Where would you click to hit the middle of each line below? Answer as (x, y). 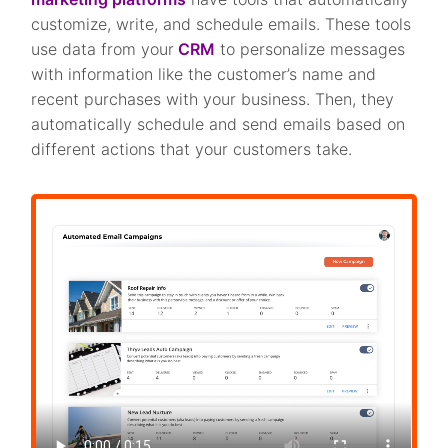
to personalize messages (310, 49)
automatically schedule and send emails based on (218, 124)
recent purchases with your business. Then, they (213, 99)
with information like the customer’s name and (204, 74)
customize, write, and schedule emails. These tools (221, 24)
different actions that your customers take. (194, 149)
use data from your (103, 49)
